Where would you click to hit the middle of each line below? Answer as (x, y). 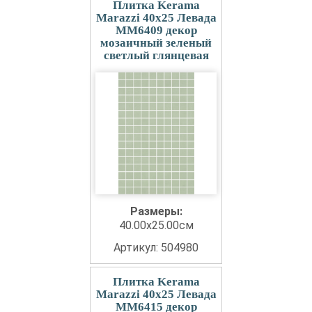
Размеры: (156, 212)
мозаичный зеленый (156, 43)
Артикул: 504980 (156, 248)
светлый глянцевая (156, 56)
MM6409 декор (156, 31)
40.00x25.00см (156, 226)
